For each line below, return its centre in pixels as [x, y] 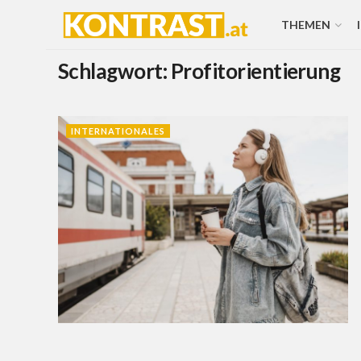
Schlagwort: [114, 71]
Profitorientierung [255, 71]
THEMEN [305, 25]
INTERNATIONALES [118, 131]
